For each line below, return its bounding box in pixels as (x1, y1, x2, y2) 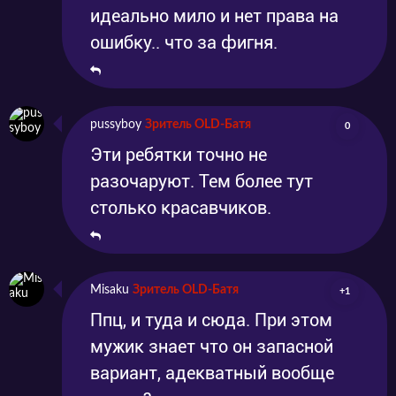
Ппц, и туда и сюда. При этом (90, 308, 332, 331)
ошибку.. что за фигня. (90, 31, 278, 53)
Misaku (90, 283, 129, 296)
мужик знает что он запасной (90, 335, 333, 357)
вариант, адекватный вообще (90, 362, 334, 384)
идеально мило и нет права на (90, 4, 339, 27)
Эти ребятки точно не (90, 143, 267, 165)
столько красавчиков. (90, 196, 271, 218)
